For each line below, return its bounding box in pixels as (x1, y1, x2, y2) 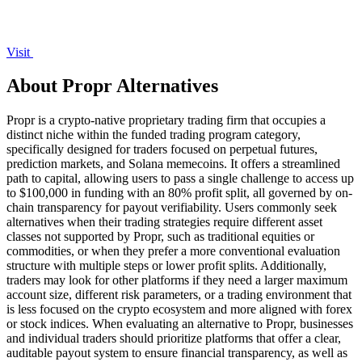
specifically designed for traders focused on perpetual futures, (6, 142, 318, 157)
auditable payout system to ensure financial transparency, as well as (6, 346, 347, 360)
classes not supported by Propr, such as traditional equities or (6, 229, 314, 244)
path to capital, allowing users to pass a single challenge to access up (6, 171, 354, 186)
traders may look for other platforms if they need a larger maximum (6, 273, 347, 288)
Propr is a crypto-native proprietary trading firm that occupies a (6, 113, 326, 128)
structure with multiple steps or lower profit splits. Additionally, (6, 259, 326, 273)
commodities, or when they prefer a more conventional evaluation (6, 244, 340, 259)
